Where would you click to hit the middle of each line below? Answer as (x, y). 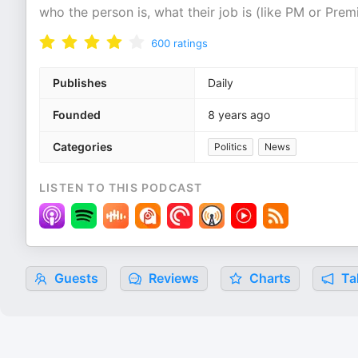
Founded (77, 115)
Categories (83, 147)
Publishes (80, 83)
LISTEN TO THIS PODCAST (121, 187)
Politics (231, 147)
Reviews (172, 278)
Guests (75, 278)
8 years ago (239, 115)
